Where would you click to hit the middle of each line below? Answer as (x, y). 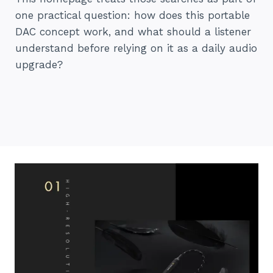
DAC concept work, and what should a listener (133, 32)
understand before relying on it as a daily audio (136, 48)
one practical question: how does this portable (133, 16)
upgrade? (39, 65)
